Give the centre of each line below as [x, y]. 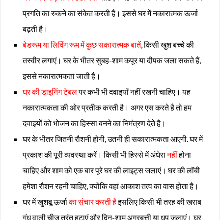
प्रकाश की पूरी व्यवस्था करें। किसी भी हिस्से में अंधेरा [95, 154]
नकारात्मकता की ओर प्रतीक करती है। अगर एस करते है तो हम [107, 107]
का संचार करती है [93, 201]
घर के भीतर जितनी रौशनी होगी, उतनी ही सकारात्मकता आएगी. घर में [113, 138]
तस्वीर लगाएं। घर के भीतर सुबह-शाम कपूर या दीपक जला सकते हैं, [112, 60]
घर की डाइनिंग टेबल [50, 91]
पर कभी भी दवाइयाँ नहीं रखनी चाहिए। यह [134, 91]
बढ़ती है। [35, 28]
